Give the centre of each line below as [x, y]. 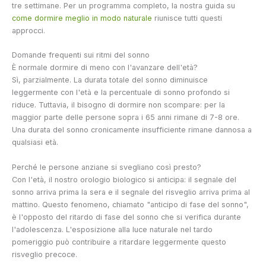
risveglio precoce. [45, 254]
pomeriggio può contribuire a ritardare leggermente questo [119, 242]
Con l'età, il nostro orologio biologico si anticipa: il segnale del [124, 179]
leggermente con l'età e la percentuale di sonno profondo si [121, 93]
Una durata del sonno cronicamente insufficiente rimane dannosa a [132, 130]
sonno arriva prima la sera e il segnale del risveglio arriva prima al [131, 192]
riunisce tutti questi [187, 18]
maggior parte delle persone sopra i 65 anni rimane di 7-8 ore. [126, 118]
